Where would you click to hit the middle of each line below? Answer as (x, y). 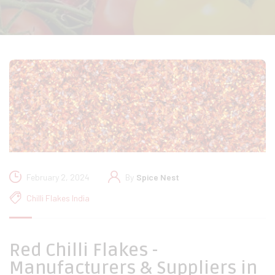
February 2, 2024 (58, 177)
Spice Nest (158, 177)
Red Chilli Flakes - (83, 251)
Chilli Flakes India (58, 198)
